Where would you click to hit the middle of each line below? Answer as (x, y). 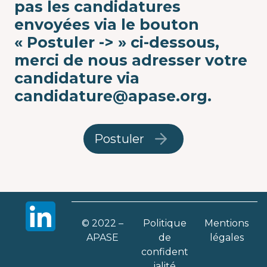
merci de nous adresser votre (131, 60)
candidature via (77, 78)
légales (226, 237)
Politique (164, 223)
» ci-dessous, (167, 42)
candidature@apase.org (111, 96)
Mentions (226, 223)
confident (164, 252)
